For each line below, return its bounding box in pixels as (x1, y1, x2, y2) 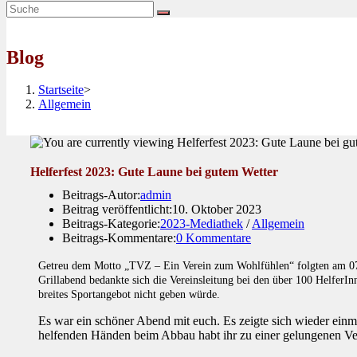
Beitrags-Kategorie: (62, 216, 160, 230)
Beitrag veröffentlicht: (62, 202, 172, 216)
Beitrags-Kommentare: (62, 230, 176, 245)
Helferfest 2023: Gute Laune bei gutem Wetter (30, 164, 278, 178)
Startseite (38, 83, 84, 97)
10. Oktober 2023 (172, 202, 261, 216)
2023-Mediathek (160, 216, 243, 230)
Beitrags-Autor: (62, 187, 140, 202)
